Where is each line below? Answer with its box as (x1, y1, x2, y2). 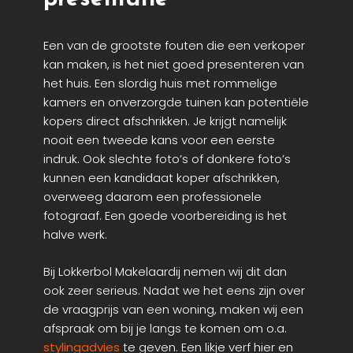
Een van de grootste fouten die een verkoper (43, 37, 305, 54)
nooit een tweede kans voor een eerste (43, 132, 275, 149)
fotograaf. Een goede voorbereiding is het (43, 207, 287, 225)
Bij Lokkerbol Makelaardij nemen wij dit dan (43, 262, 287, 280)
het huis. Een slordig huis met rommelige (43, 75, 277, 92)
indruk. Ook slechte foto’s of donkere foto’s (43, 150, 291, 168)
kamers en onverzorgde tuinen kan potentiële (43, 94, 309, 111)
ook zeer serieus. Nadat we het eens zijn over (43, 281, 305, 299)
